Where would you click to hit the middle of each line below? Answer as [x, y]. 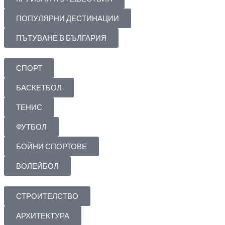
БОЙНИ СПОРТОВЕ [51, 147]
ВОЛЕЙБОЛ [37, 166]
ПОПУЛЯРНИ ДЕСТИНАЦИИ [68, 19]
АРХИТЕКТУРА [43, 216]
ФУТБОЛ [31, 127]
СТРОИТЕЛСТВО [47, 196]
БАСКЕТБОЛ [39, 88]
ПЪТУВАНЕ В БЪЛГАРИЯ [61, 38]
